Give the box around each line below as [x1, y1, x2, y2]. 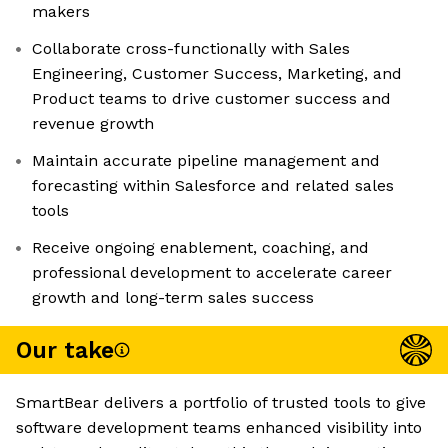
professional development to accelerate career [32, 263, 392, 283]
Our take [16, 336, 114, 364]
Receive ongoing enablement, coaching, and [32, 238, 369, 258]
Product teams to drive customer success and [32, 89, 391, 109]
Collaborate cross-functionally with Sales [32, 39, 350, 59]
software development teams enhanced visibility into [16, 418, 422, 438]
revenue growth [32, 114, 154, 134]
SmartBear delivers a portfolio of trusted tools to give [16, 393, 426, 413]
